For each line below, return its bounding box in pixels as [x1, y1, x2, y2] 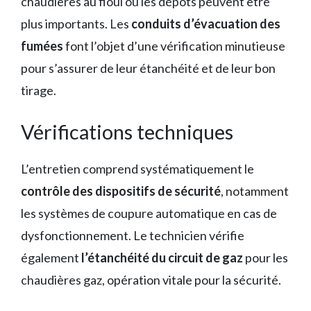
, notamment [221, 183, 289, 199]
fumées [21, 37, 63, 53]
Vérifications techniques [21, 119, 233, 144]
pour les [243, 249, 288, 265]
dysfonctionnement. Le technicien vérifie [21, 227, 244, 243]
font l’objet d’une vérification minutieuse [63, 37, 285, 53]
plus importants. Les [21, 15, 131, 31]
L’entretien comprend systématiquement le [21, 160, 254, 176]
